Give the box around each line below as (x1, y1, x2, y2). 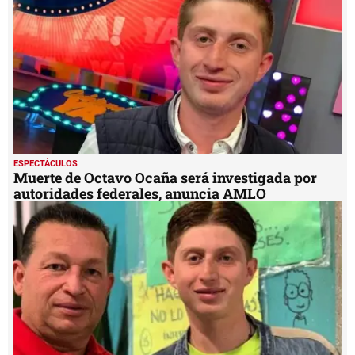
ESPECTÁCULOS (13, 158, 78, 170)
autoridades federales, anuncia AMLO (13, 184, 266, 204)
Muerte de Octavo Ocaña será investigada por (13, 168, 317, 188)
